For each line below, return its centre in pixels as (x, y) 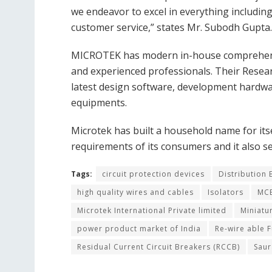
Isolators (226, 192)
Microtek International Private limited (152, 210)
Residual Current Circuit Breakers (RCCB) (158, 246)
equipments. (99, 102)
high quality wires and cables (135, 192)
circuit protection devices (153, 174)
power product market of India (139, 228)
